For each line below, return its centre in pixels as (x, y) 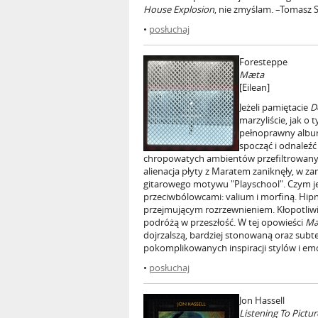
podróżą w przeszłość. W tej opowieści (224, 222)
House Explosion (179, 9)
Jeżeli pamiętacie (275, 107)
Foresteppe (263, 62)
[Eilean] (254, 87)
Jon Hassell (262, 300)
